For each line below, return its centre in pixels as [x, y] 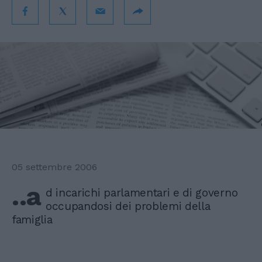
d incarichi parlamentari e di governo [142, 193]
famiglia [32, 220]
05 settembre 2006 [54, 167]
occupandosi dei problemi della [128, 206]
